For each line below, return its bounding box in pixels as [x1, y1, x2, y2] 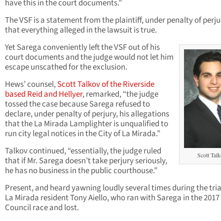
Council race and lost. [5, 202, 79, 214]
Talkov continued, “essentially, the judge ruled [5, 145, 161, 157]
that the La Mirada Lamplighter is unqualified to [5, 118, 168, 130]
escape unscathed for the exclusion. [5, 61, 127, 74]
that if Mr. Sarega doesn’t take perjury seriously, [5, 155, 167, 167]
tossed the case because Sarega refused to [5, 98, 150, 110]
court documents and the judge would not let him [5, 51, 174, 64]
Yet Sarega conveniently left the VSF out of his [5, 41, 160, 54]
